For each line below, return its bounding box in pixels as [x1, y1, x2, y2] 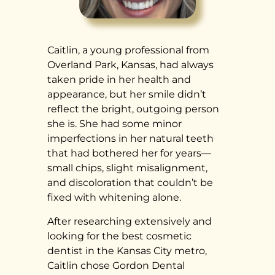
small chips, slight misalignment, [47, 162, 208, 174]
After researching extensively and [47, 215, 212, 227]
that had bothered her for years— [47, 147, 212, 160]
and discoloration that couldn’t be [47, 177, 214, 189]
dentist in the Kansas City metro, [47, 244, 207, 257]
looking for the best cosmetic [47, 230, 192, 242]
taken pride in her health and [47, 74, 192, 86]
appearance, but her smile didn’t [47, 88, 207, 101]
